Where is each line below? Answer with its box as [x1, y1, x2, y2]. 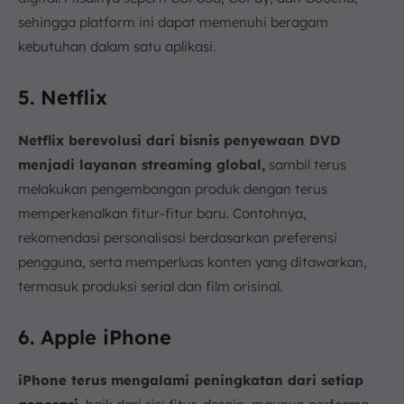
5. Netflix [18, 84, 107, 110]
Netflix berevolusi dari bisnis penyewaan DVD [18, 131, 341, 149]
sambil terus [265, 155, 346, 173]
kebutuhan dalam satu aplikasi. [18, 37, 216, 55]
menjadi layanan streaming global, [18, 155, 265, 173]
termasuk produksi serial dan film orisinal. [18, 277, 282, 295]
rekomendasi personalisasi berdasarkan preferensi [18, 228, 337, 246]
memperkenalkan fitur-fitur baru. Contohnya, [18, 204, 307, 222]
